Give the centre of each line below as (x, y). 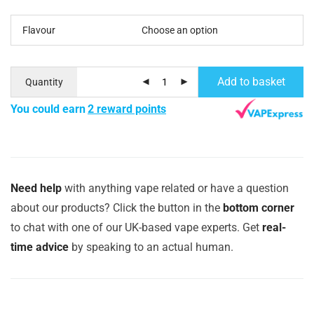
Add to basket (251, 81)
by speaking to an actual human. (151, 247)
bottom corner (259, 207)
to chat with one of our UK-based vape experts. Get (136, 227)
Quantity (44, 82)
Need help (36, 188)
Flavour (39, 30)
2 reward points (127, 109)
